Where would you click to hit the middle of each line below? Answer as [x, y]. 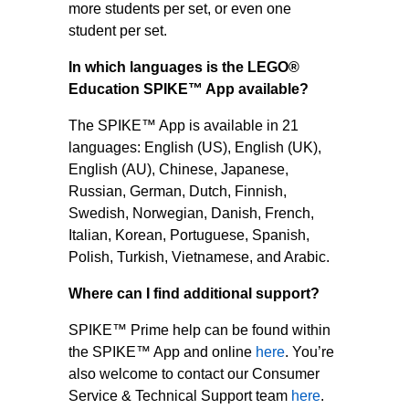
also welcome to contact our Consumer [194, 374]
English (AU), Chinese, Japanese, [178, 169]
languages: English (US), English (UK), [194, 147]
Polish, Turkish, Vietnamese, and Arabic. [199, 257]
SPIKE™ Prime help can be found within [199, 330]
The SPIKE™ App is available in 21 [183, 126]
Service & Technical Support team [179, 396]
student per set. [117, 31]
